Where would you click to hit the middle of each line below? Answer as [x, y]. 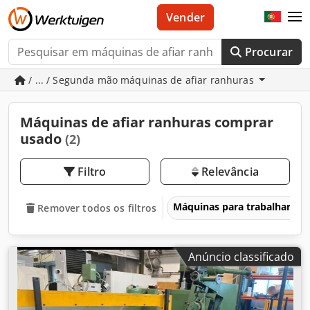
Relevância [229, 172]
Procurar [268, 52]
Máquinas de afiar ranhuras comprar [147, 122]
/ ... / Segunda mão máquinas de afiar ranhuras [141, 80]
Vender [186, 17]
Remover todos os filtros [97, 208]
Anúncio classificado [241, 256]
